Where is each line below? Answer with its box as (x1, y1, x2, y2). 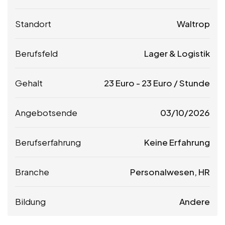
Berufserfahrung (15, 136, 81, 148)
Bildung (15, 195, 46, 207)
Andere (179, 195, 210, 207)
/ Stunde (172, 77, 210, 88)
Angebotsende (15, 106, 77, 118)
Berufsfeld (15, 47, 58, 59)
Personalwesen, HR (130, 166, 210, 177)
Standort (15, 18, 51, 29)
